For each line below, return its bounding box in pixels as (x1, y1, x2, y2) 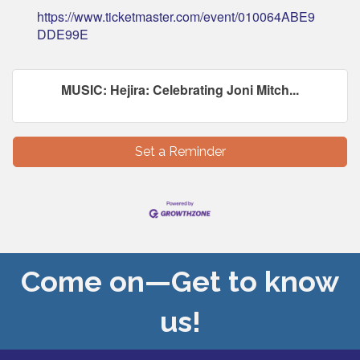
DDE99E (37, 24, 88, 43)
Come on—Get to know (21, 264, 339, 298)
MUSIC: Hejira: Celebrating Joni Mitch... (61, 80, 299, 99)
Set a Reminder (134, 143, 226, 159)
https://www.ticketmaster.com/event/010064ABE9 (37, 6, 315, 26)
